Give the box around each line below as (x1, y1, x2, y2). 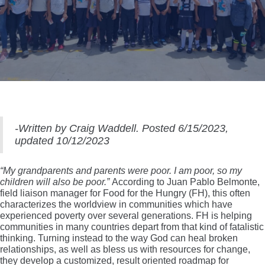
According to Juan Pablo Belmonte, (112, 177, 260, 188)
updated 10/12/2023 (15, 135, 109, 147)
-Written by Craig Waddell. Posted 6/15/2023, (15, 122, 228, 135)
